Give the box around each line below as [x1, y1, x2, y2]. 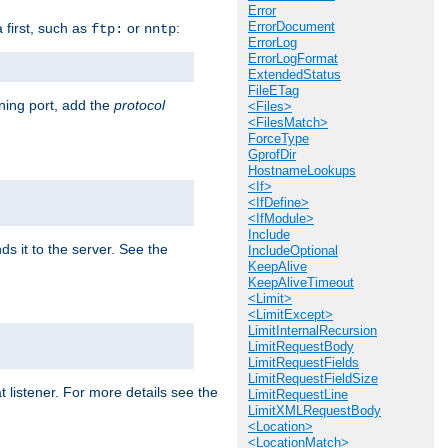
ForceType [248, 131, 309, 146]
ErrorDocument [248, 19, 335, 34]
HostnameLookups [248, 163, 356, 178]
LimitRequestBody [248, 339, 354, 354]
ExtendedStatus [248, 67, 341, 82]
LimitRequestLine [248, 387, 348, 402]
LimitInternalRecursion [248, 323, 377, 338]
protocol [114, 96, 165, 113]
